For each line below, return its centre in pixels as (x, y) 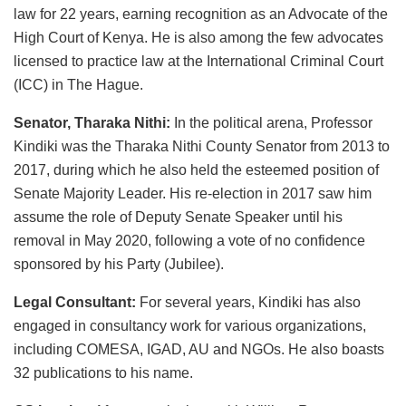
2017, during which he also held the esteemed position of (196, 169)
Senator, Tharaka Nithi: (92, 122)
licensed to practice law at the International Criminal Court (198, 61)
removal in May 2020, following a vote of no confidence (189, 240)
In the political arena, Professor (271, 122)
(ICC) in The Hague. (78, 84)
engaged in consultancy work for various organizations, (190, 325)
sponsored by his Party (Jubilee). (119, 264)
